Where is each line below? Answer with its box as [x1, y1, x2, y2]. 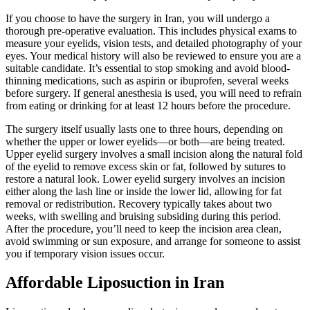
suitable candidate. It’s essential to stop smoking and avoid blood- [6, 62, 290, 74]
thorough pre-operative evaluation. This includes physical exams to [6, 24, 297, 37]
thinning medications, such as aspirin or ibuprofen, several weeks [6, 74, 289, 86]
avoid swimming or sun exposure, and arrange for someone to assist [6, 235, 300, 247]
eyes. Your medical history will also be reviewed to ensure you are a [6, 49, 301, 62]
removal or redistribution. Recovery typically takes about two [6, 197, 272, 210]
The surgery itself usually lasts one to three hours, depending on [6, 122, 283, 135]
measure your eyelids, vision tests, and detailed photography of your [6, 37, 302, 49]
